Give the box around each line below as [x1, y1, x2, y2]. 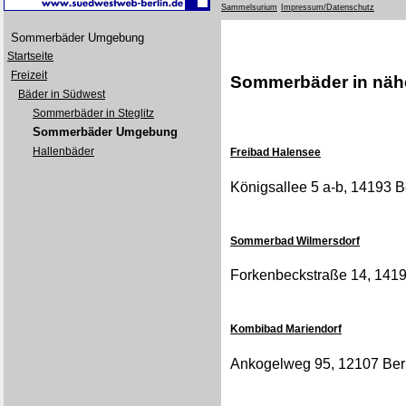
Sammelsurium [221, 3, 277, 12]
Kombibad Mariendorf [230, 323, 342, 336]
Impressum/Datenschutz [281, 3, 374, 12]
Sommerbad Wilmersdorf [230, 234, 360, 247]
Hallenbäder [33, 145, 94, 158]
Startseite [7, 50, 53, 63]
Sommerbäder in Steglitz [33, 107, 154, 120]
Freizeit [11, 69, 47, 82]
